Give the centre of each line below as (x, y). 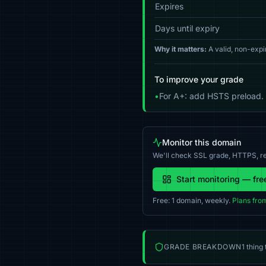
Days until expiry (187, 28)
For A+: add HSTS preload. (211, 96)
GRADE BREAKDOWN (203, 247)
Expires (169, 6)
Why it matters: (180, 49)
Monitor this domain (202, 142)
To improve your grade (199, 79)
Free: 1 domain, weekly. (192, 200)
